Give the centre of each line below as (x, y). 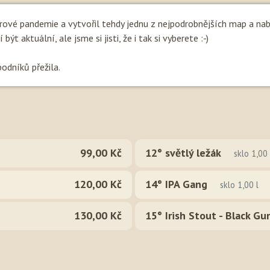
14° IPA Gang (176, 184)
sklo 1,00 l (239, 185)
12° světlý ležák (183, 153)
